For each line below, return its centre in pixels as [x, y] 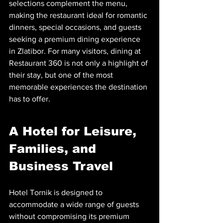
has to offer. [30, 99]
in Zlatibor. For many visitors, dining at [76, 51]
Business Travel [61, 166]
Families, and [55, 149]
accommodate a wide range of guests [75, 205]
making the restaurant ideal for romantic [79, 15]
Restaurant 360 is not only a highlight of [79, 63]
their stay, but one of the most [62, 75]
